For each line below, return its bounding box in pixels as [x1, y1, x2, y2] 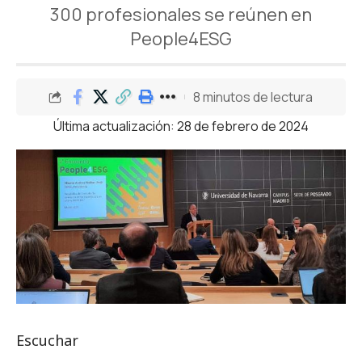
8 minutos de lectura [193, 87, 313, 106]
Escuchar [16, 330, 78, 351]
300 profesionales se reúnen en [50, 2, 312, 27]
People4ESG [130, 27, 232, 51]
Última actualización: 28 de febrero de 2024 [53, 117, 309, 135]
